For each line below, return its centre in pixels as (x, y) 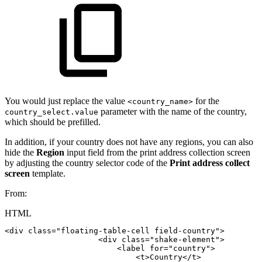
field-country (185, 230)
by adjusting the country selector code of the (87, 163)
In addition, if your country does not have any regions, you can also (129, 142)
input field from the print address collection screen (157, 152)
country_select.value (51, 112)
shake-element (185, 239)
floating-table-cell (105, 230)
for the (206, 101)
